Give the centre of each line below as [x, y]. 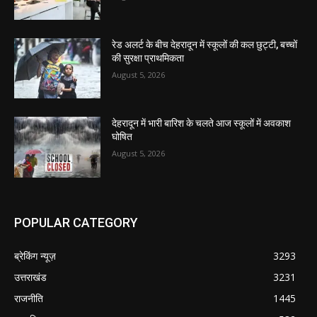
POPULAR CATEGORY [76, 223]
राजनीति [29, 299]
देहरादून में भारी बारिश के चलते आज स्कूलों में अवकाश [202, 123]
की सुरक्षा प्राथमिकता [148, 58]
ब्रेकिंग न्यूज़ [35, 256]
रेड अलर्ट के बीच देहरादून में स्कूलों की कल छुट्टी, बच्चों [205, 44]
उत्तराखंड [30, 277]
